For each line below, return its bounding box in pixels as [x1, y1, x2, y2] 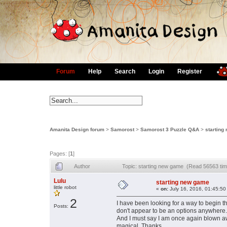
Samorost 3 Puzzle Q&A [140, 126, 199, 132]
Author [74, 163, 90, 170]
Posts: [54, 203, 70, 209]
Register [177, 68, 202, 75]
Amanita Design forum [50, 126, 104, 132]
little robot [54, 184, 77, 191]
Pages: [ [50, 150, 70, 157]
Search [115, 68, 135, 75]
